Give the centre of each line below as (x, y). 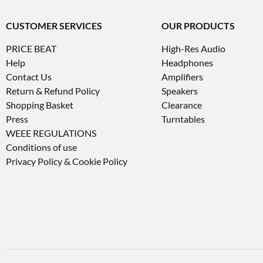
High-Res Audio (193, 48)
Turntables (183, 119)
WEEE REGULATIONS (51, 133)
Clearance (181, 104)
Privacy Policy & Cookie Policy (67, 161)
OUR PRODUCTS (198, 25)
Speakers (179, 90)
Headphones (187, 62)
